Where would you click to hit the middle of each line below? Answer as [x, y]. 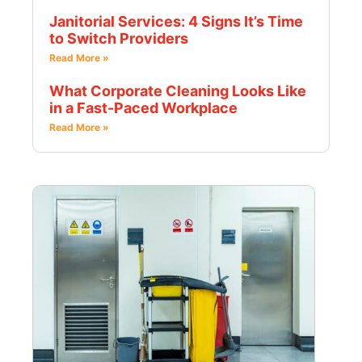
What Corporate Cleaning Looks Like [178, 91]
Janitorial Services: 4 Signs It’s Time [176, 22]
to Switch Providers [119, 39]
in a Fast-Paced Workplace [143, 108]
